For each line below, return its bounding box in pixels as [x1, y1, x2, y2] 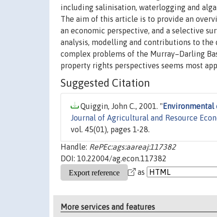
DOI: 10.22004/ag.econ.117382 [61, 154, 167, 163]
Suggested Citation [61, 77, 150, 90]
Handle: [61, 142, 89, 152]
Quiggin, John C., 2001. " [78, 102, 163, 111]
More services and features [61, 202, 155, 211]
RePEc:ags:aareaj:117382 [89, 142, 176, 152]
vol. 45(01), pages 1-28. [71, 125, 150, 134]
